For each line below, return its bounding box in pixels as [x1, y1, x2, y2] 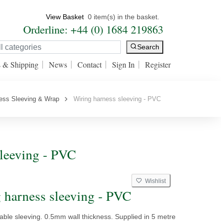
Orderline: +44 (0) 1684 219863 [23, 22, 163, 37]
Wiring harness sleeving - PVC [70, 95, 161, 103]
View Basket [46, 13, 84, 21]
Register [145, 59, 171, 70]
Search [137, 43, 159, 51]
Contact [77, 59, 102, 70]
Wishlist [142, 178, 166, 184]
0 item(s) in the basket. [88, 13, 159, 21]
